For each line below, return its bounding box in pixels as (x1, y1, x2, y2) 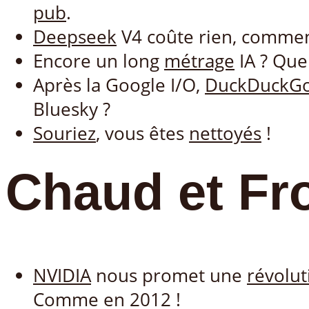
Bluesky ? (33, 97, 110, 121)
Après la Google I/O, (33, 72, 205, 97)
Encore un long (33, 48, 164, 73)
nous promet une (91, 263, 247, 288)
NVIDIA (33, 263, 91, 288)
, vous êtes (96, 121, 189, 146)
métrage (164, 48, 235, 73)
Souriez (33, 121, 96, 146)
